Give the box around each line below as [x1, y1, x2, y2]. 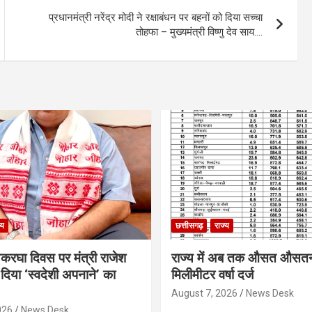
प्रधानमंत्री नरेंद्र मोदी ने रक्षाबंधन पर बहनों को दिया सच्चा [49, 11, 263, 24]
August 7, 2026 [171, 287, 237, 299]
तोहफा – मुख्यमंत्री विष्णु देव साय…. [136, 26, 263, 39]
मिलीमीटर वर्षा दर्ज [171, 266, 253, 283]
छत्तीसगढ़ [175, 220, 203, 231]
